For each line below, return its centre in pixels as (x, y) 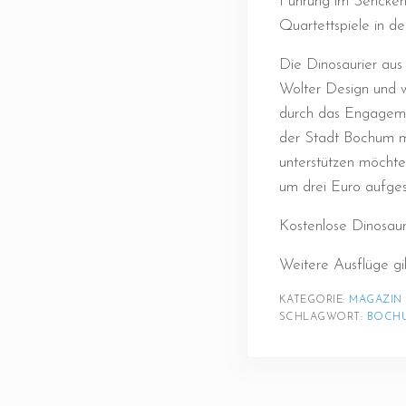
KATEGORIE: (314, 300)
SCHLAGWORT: (323, 317)
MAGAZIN (376, 300)
